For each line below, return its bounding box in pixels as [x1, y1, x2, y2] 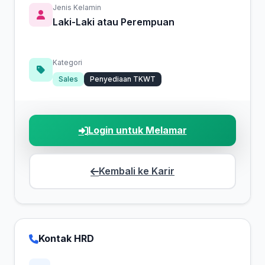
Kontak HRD [38, 232, 94, 244]
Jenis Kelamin [53, 3, 101, 12]
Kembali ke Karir [99, 165, 174, 177]
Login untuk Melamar [88, 124, 187, 136]
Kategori [53, 58, 82, 67]
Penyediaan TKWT [90, 75, 156, 83]
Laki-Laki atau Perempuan [53, 16, 174, 28]
